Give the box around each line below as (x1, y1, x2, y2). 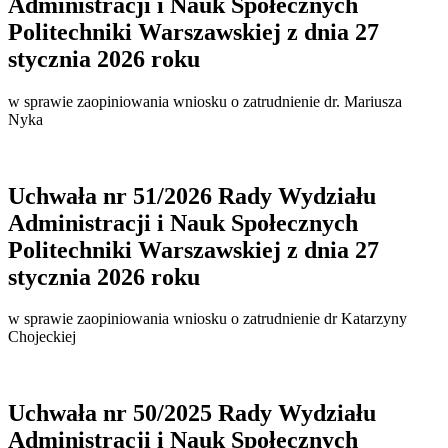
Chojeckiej (8, 328, 76, 346)
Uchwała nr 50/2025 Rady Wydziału (8, 400, 376, 427)
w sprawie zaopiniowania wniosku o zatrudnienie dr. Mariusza (8, 92, 402, 110)
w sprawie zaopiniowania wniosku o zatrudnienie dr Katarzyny (8, 310, 407, 328)
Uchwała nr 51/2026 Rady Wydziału (8, 182, 376, 209)
